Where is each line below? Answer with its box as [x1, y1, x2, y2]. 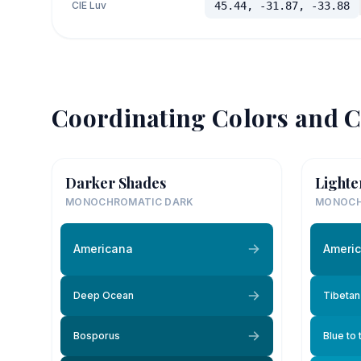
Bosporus [73, 329, 120, 342]
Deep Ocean [73, 288, 134, 301]
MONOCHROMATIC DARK [65, 195, 194, 208]
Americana [73, 242, 133, 255]
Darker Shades [65, 172, 166, 193]
